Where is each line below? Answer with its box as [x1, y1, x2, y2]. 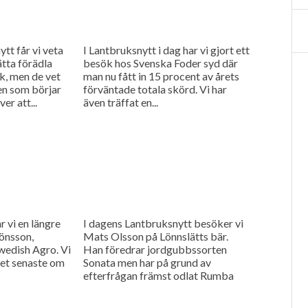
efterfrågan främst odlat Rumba [82, 268, 234, 282]
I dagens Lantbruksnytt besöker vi [82, 216, 243, 230]
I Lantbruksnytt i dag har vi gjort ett [82, 43, 250, 56]
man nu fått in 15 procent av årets [82, 69, 239, 82]
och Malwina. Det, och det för [82, 281, 221, 295]
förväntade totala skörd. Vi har [82, 82, 227, 96]
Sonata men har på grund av [82, 255, 211, 269]
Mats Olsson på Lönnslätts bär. [82, 229, 228, 243]
